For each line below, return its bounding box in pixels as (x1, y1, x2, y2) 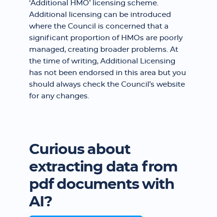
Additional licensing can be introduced (29, 11, 171, 18)
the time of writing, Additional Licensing (29, 58, 175, 65)
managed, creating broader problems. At (29, 46, 178, 53)
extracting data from (29, 160, 177, 174)
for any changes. (29, 93, 89, 100)
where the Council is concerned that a (29, 23, 169, 30)
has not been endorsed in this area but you (29, 69, 186, 77)
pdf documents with (29, 177, 174, 192)
